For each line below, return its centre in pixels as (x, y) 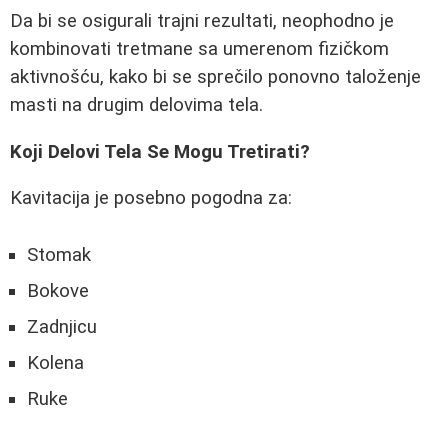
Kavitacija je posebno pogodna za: (151, 198)
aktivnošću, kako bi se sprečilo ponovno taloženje (215, 76)
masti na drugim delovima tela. (136, 104)
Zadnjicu (62, 326)
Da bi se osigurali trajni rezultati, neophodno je (202, 20)
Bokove (58, 290)
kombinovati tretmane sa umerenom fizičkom (199, 48)
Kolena (55, 362)
